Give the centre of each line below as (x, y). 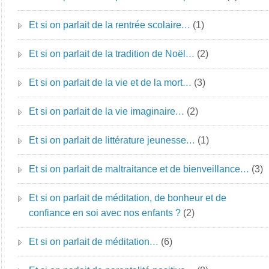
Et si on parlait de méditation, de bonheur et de (128, 198)
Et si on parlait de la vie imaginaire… (107, 111)
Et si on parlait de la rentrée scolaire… (110, 25)
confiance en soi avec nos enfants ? (105, 213)
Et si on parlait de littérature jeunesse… (112, 140)
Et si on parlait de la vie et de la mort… (110, 83)
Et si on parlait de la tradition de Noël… (112, 54)
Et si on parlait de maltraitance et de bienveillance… (139, 169)
